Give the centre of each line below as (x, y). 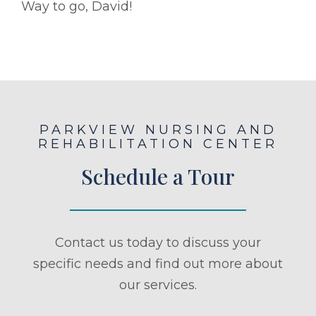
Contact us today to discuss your (158, 242)
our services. (158, 285)
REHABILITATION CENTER (158, 144)
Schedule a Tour (158, 176)
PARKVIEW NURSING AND (158, 129)
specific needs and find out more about (158, 263)
